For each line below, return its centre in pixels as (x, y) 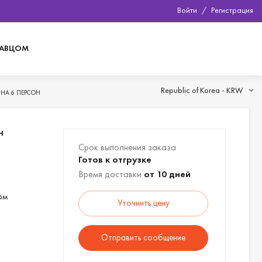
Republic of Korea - (194, 90)
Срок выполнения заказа (127, 147)
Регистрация (232, 10)
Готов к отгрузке (115, 159)
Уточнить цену (143, 203)
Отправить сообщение (143, 237)
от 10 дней (166, 174)
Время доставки (110, 174)
